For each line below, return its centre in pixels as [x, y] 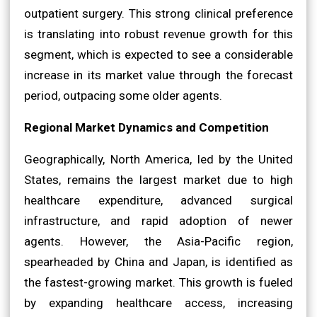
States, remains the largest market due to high [158, 179]
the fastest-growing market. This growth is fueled [158, 282]
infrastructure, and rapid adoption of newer [158, 220]
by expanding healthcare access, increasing [158, 302]
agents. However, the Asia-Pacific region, [158, 241]
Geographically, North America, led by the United [158, 159]
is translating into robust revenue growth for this [158, 34]
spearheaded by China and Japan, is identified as [158, 261]
